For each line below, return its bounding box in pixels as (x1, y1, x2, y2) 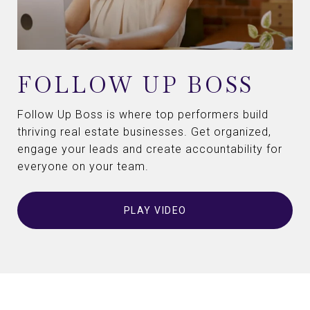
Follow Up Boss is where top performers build (17, 108, 268, 122)
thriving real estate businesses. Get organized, (17, 125, 271, 139)
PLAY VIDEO (123, 205, 187, 217)
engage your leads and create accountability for (17, 143, 282, 156)
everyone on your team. (17, 160, 149, 174)
